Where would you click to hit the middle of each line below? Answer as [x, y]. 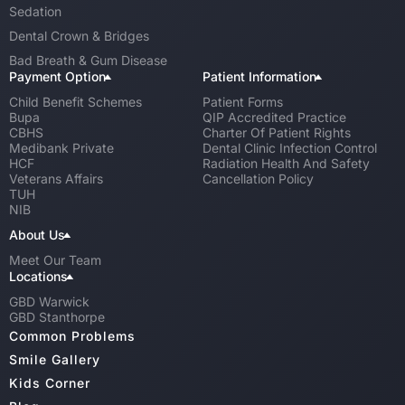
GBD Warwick [49, 301]
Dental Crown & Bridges [79, 36]
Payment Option [57, 76]
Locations [38, 276]
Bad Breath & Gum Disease [88, 60]
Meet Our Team [55, 260]
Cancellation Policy [258, 179]
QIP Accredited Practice [274, 117]
